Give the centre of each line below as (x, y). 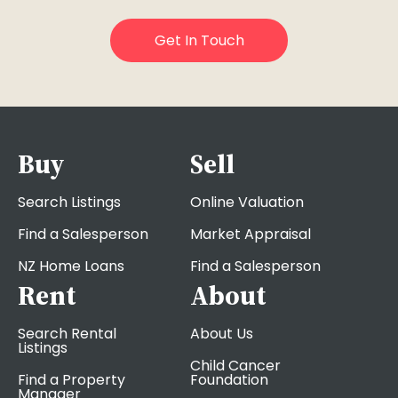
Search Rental (67, 334)
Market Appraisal (251, 235)
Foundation (229, 380)
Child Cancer (235, 366)
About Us (222, 334)
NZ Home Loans (71, 267)
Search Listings (69, 203)
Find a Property (72, 380)
